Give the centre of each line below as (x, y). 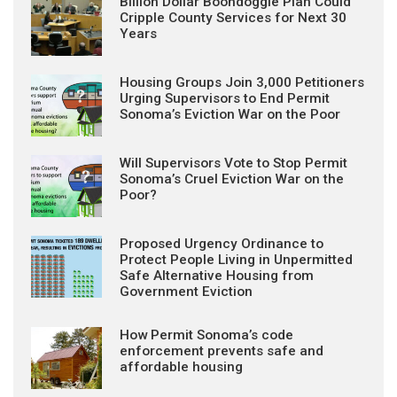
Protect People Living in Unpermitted (236, 260)
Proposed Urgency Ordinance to (222, 244)
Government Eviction (186, 292)
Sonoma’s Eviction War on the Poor (230, 114)
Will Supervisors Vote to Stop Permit (234, 163)
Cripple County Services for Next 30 (233, 18)
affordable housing (181, 367)
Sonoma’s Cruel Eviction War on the (232, 179)
